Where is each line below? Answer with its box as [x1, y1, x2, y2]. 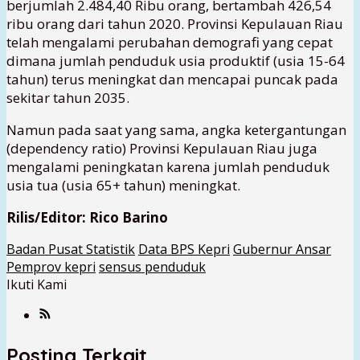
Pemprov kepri [6, 258, 96, 276]
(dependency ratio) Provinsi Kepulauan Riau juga [6, 139, 317, 158]
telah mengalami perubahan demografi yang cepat [6, 33, 333, 52]
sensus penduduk [99, 258, 206, 276]
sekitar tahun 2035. [6, 88, 129, 108]
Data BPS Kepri [138, 240, 230, 259]
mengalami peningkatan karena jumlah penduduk [6, 157, 329, 177]
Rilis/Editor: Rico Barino [6, 208, 168, 227]
